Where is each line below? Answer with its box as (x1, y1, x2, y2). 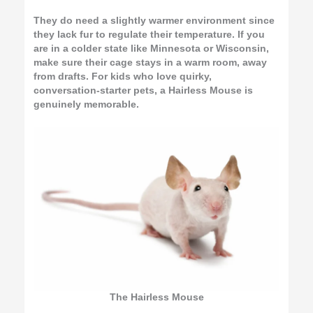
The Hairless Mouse (109, 291, 204, 303)
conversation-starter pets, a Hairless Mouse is (34, 85, 254, 96)
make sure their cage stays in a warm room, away (34, 57, 268, 68)
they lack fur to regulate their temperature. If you (34, 29, 265, 40)
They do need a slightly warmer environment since (34, 15, 275, 26)
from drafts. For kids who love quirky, (34, 71, 212, 82)
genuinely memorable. (34, 99, 140, 110)
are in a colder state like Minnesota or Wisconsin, (34, 43, 270, 54)
